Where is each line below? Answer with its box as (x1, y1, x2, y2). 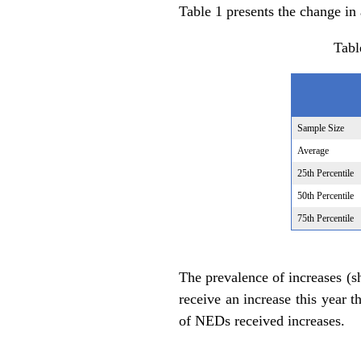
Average (297, 144, 329, 156)
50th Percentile (297, 189, 354, 201)
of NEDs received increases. (179, 312, 345, 329)
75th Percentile (297, 212, 354, 224)
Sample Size (297, 122, 344, 134)
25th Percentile (297, 167, 354, 179)
